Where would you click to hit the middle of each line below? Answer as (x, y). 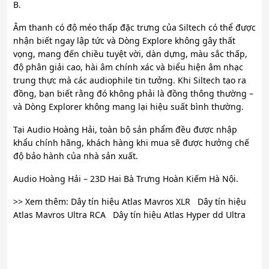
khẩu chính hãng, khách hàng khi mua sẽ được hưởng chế (131, 143)
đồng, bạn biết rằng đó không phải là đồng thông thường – (133, 94)
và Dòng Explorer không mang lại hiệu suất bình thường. (128, 107)
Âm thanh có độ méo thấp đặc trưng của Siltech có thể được (134, 28)
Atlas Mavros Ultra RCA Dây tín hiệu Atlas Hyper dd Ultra (129, 215)
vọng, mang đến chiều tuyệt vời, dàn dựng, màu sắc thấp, (130, 54)
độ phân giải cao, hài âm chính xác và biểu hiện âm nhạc (128, 67)
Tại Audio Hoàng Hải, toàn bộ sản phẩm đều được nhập (125, 130)
